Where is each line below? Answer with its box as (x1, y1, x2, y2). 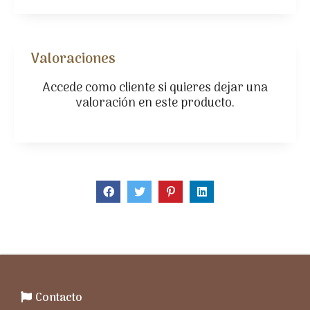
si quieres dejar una (154, 78, 268, 98)
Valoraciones (31, 48, 116, 71)
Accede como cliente (42, 78, 155, 98)
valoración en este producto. (75, 93, 235, 113)
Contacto (35, 289, 82, 307)
